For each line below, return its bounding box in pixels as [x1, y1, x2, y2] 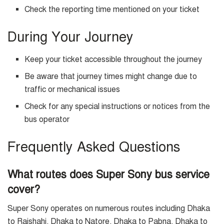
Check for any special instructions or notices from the [24, 101, 210, 112]
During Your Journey [7, 28, 133, 46]
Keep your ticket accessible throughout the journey [24, 54, 202, 65]
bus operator [24, 114, 70, 125]
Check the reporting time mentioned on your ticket [24, 4, 200, 15]
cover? [7, 182, 40, 196]
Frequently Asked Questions [7, 138, 180, 156]
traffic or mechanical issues [24, 84, 120, 95]
